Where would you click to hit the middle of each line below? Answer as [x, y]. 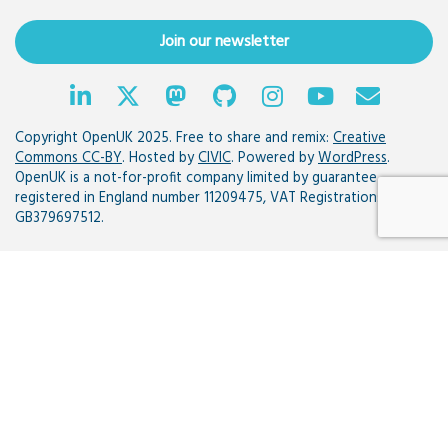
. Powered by [274, 159]
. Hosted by [160, 159]
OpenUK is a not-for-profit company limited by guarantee [196, 179]
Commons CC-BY [68, 159]
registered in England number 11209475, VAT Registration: [197, 199]
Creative [359, 139]
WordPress [352, 159]
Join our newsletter [224, 42]
